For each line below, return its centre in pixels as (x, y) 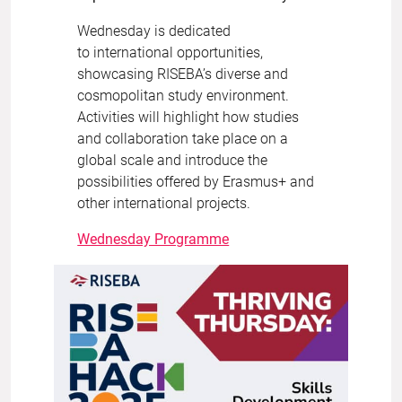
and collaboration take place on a (183, 138)
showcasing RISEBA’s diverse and (183, 74)
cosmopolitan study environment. (184, 95)
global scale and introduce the (173, 160)
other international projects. (164, 203)
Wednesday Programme (153, 239)
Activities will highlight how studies (188, 117)
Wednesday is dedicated (154, 31)
